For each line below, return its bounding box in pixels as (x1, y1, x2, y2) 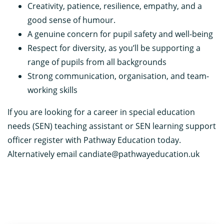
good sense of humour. (27, 14, 115, 25)
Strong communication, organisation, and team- (27, 70, 209, 81)
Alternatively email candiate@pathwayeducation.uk (7, 148, 199, 159)
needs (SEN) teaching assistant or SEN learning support (7, 120, 216, 131)
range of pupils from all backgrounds (27, 56, 166, 67)
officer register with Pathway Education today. (7, 134, 181, 145)
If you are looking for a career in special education (7, 106, 195, 117)
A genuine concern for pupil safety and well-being (27, 28, 213, 39)
